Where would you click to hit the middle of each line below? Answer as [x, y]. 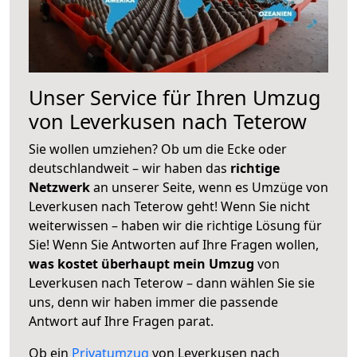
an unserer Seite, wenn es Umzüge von [211, 187]
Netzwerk [61, 187]
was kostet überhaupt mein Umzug [141, 263]
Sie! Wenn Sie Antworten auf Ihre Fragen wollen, [174, 244]
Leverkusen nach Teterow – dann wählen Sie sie [172, 282]
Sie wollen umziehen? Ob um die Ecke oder [158, 149]
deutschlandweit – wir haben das [129, 168]
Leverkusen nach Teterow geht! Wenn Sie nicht [169, 206]
